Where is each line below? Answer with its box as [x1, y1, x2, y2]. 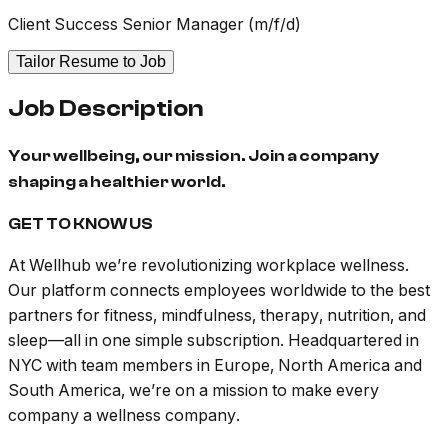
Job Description [8, 95, 203, 123]
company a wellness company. [8, 405, 240, 426]
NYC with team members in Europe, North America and [8, 355, 422, 376]
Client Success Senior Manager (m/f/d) [8, 14, 301, 35]
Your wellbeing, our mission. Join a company [8, 147, 379, 166]
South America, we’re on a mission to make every [8, 380, 379, 401]
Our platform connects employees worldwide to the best [8, 280, 430, 301]
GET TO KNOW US [8, 215, 153, 234]
